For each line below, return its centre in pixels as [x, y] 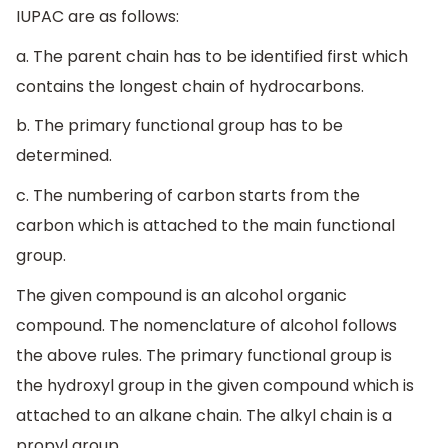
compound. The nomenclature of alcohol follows [206, 325]
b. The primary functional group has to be [179, 126]
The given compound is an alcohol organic [181, 295]
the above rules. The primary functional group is [204, 355]
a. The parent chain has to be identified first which [212, 56]
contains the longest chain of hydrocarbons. [190, 86]
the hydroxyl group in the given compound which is [215, 385]
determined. [64, 156]
